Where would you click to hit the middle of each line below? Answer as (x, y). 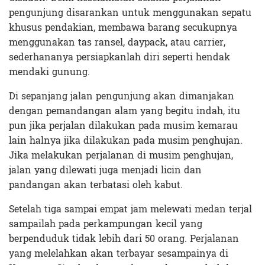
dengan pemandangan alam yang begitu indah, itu (125, 111)
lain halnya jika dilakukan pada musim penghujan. (126, 140)
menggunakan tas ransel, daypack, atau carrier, (117, 42)
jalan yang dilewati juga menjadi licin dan (105, 170)
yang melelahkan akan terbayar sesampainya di (119, 253)
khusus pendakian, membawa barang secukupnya (123, 27)
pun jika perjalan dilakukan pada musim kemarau (123, 125)
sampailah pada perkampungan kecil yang (106, 224)
